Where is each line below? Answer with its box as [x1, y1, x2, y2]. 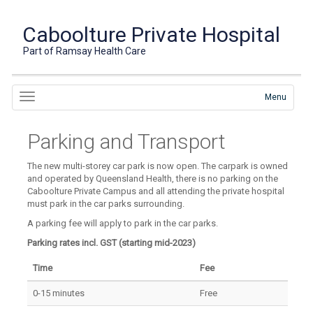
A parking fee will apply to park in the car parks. [27, 218, 221, 228]
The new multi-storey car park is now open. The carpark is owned [27, 161, 289, 171]
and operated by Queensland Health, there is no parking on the [27, 173, 279, 184]
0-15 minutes [33, 288, 85, 298]
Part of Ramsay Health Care [23, 45, 147, 57]
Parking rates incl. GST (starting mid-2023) [27, 238, 196, 248]
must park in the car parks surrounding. [27, 198, 185, 209]
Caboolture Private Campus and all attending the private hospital [27, 186, 285, 196]
